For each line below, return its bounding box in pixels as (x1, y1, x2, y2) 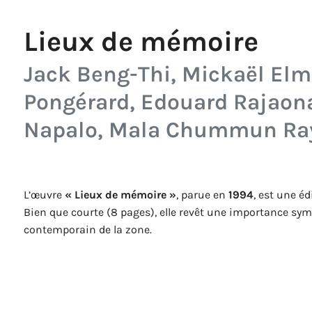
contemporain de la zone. (24, 223, 152, 236)
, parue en (176, 188, 228, 201)
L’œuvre (24, 188, 65, 201)
